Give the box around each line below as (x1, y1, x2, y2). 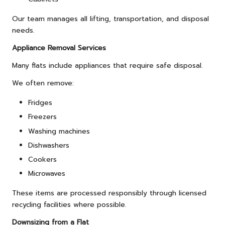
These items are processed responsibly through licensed (12, 187, 206, 198)
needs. (12, 25, 35, 36)
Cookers (28, 154, 57, 165)
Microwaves (28, 168, 65, 179)
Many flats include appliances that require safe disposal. (12, 60, 203, 71)
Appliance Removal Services (12, 43, 106, 54)
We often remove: (12, 78, 74, 89)
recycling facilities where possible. (12, 199, 127, 210)
